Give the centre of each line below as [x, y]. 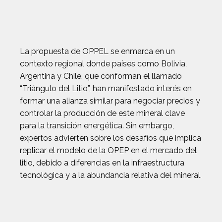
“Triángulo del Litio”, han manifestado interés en [106, 88]
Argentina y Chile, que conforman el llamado [101, 76]
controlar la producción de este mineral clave [102, 113]
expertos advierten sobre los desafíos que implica [111, 138]
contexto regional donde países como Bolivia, [103, 64]
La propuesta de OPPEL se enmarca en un [97, 51]
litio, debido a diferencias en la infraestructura [102, 163]
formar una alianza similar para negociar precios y [110, 101]
